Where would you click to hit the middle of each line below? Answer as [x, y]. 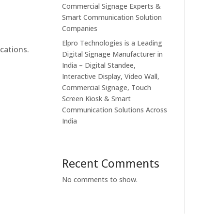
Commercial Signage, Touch [107, 87]
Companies [80, 28]
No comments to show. [100, 180]
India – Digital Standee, [99, 65]
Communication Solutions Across [115, 109]
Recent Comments [111, 163]
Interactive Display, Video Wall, [111, 76]
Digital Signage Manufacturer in [113, 54]
